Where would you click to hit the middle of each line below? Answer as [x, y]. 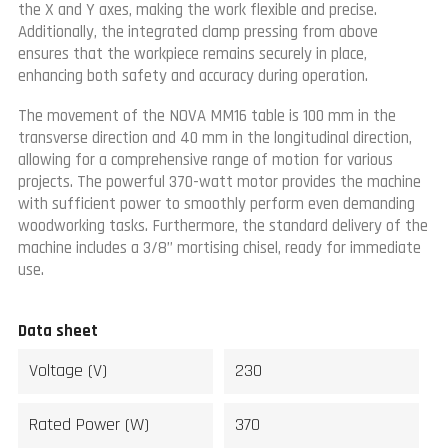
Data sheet [58, 330]
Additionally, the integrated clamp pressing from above [198, 32]
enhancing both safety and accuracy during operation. [193, 76]
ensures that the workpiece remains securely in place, [192, 54]
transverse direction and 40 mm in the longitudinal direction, [215, 138]
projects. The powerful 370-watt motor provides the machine [219, 182]
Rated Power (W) [89, 425]
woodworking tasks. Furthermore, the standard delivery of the [223, 226]
